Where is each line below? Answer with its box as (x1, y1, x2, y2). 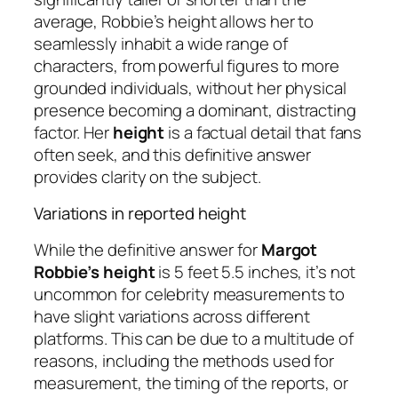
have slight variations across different (34, 304, 311, 328)
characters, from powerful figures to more (34, 53, 339, 77)
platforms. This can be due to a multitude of (34, 326, 354, 350)
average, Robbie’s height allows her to (34, 9, 314, 33)
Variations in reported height (34, 202, 247, 226)
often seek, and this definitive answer (34, 142, 312, 166)
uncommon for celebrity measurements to (34, 282, 346, 306)
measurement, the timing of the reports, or (34, 370, 348, 394)
